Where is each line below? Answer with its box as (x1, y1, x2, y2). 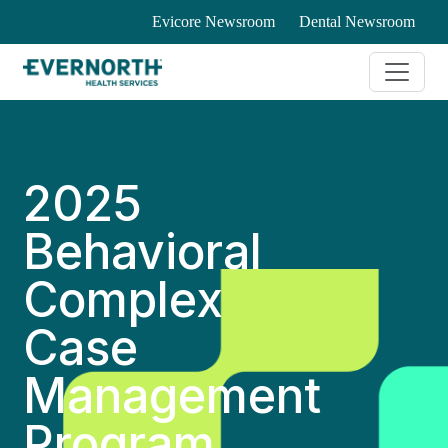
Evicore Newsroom (151, 13, 275, 30)
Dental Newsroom (298, 13, 415, 30)
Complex (23, 270, 224, 329)
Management (23, 366, 322, 425)
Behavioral (23, 222, 263, 281)
